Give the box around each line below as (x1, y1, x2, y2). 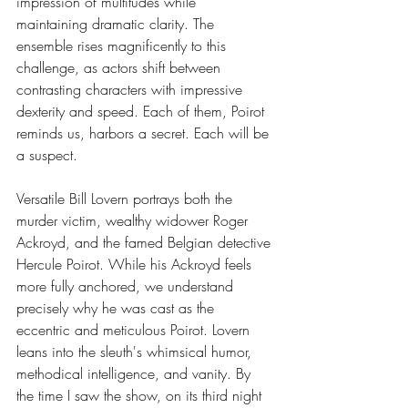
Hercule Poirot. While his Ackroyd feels (16, 254, 256, 275)
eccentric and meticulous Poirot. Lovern (16, 320, 254, 341)
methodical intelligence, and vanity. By (16, 363, 255, 384)
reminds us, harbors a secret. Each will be (16, 123, 273, 144)
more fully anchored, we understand (16, 276, 238, 297)
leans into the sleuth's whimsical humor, (16, 342, 256, 362)
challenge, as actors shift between (16, 57, 225, 78)
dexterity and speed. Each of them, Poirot (16, 101, 269, 122)
